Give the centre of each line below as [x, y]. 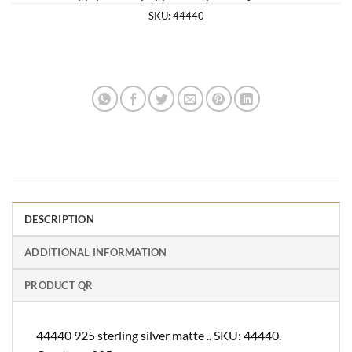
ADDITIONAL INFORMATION [96, 252]
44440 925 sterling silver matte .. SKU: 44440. [159, 335]
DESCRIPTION [59, 219]
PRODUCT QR [59, 285]
